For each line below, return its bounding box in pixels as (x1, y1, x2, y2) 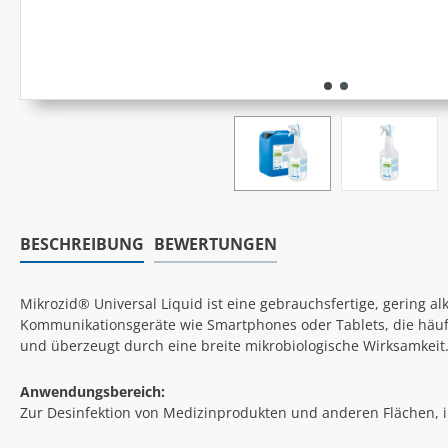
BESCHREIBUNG (20, 233, 144, 256)
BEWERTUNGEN (154, 233, 277, 256)
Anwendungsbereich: (20, 382, 165, 402)
